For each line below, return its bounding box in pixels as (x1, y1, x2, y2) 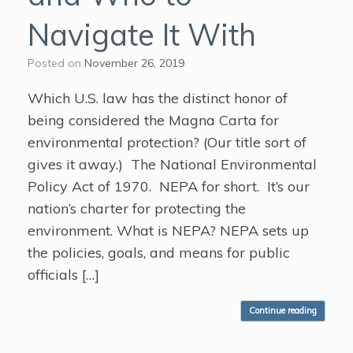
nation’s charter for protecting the (28, 199, 246, 217)
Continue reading (249, 304, 317, 316)
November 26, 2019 (84, 55, 184, 70)
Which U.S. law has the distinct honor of (28, 88, 288, 107)
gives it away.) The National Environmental (28, 154, 317, 173)
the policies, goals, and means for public (28, 243, 290, 262)
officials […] (28, 265, 99, 284)
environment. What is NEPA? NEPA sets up (28, 221, 309, 240)
